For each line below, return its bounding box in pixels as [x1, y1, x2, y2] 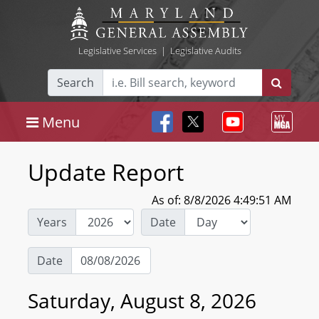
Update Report [28, 157, 184, 187]
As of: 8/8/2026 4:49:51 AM [152, 192, 291, 208]
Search [57, 75, 94, 90]
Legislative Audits [169, 44, 241, 57]
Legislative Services [78, 44, 157, 57]
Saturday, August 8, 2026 [28, 287, 256, 314]
